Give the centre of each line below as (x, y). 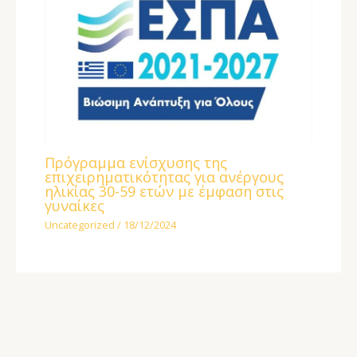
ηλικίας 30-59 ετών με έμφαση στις (165, 191)
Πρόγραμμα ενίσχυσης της (136, 162)
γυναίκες (75, 205)
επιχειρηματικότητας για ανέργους (165, 177)
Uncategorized (80, 225)
